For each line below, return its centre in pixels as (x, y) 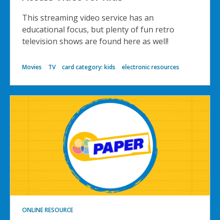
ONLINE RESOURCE (48, 210)
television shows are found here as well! (95, 41)
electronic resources (151, 67)
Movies (32, 67)
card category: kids (89, 67)
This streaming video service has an (88, 18)
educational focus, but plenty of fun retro (98, 30)
